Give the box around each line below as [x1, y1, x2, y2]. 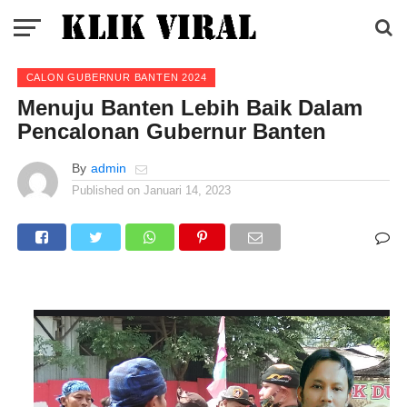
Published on [71, 184, 140, 197]
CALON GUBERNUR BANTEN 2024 [25, 72, 207, 83]
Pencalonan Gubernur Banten [16, 119, 326, 144]
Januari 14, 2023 [143, 184, 231, 197]
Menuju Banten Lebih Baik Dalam [16, 95, 362, 120]
